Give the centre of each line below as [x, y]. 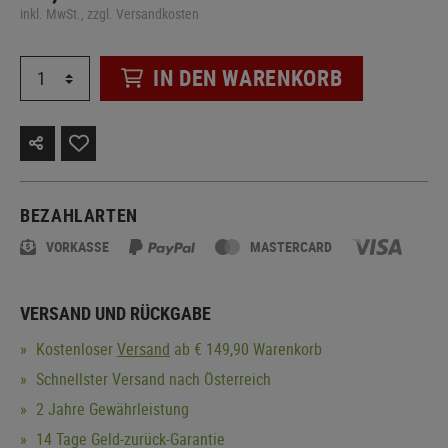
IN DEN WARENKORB [248, 78]
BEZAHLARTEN [79, 214]
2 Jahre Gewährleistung [110, 408]
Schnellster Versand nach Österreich [151, 378]
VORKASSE [77, 246]
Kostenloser [74, 348]
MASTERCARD [291, 246]
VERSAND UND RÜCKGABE [115, 312]
